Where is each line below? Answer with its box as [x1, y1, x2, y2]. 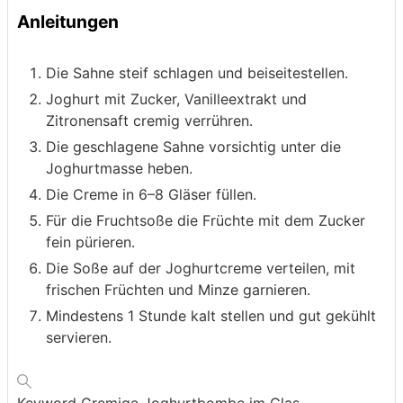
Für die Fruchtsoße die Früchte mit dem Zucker [46, 211, 365, 230]
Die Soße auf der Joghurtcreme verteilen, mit [46, 259, 355, 278]
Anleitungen [17, 10, 119, 32]
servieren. [46, 328, 112, 347]
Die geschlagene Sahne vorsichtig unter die [46, 138, 341, 157]
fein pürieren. [46, 233, 135, 252]
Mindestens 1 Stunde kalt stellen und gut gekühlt [46, 307, 376, 326]
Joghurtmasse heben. [46, 159, 193, 178]
